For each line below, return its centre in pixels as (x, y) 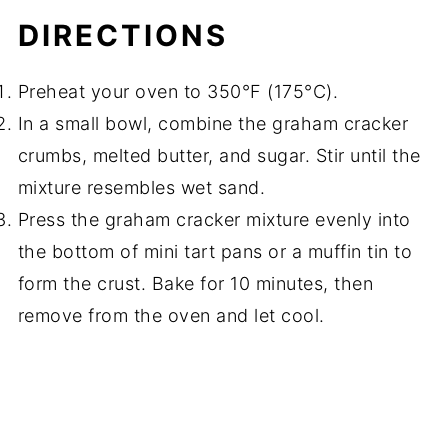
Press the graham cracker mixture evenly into (214, 219)
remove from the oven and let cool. (171, 315)
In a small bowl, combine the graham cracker (213, 123)
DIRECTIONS (122, 35)
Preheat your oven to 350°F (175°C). (178, 91)
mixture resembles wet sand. (141, 187)
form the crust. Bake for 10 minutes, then (195, 283)
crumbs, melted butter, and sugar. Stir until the (219, 155)
